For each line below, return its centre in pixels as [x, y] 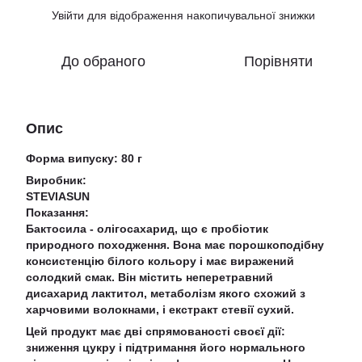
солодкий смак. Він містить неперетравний [149, 277]
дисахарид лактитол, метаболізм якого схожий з [166, 293]
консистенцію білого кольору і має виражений [160, 261]
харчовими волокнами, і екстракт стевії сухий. [160, 309]
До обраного [103, 61]
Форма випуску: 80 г [84, 158]
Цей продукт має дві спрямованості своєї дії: [156, 331]
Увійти [68, 15]
